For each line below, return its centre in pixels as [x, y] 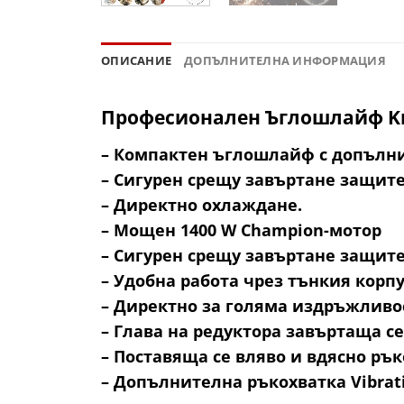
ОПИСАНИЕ [137, 60]
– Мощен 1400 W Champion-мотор [241, 230]
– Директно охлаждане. [202, 205]
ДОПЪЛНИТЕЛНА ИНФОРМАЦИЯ [285, 60]
